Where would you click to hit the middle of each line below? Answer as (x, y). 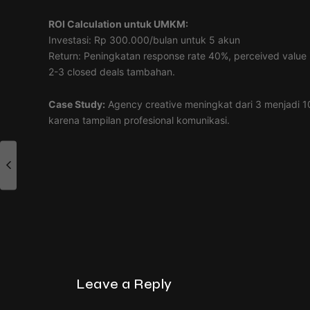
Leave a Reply (124, 284)
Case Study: (77, 104)
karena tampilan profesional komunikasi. (139, 120)
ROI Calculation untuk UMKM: (118, 24)
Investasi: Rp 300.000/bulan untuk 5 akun (144, 39)
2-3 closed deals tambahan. (112, 71)
